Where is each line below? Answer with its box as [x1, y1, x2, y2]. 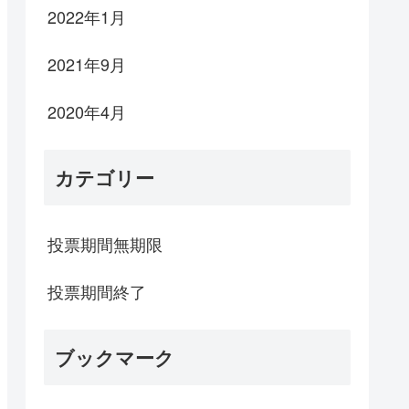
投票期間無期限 [47, 232, 163, 257]
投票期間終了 [47, 279, 146, 304]
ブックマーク [55, 343, 174, 372]
